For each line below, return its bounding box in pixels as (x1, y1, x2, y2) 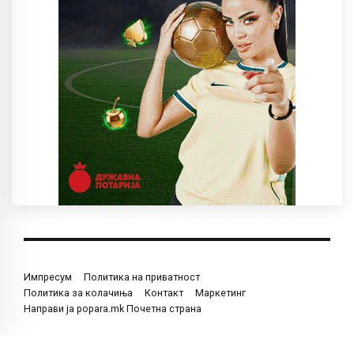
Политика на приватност (84, 270, 200, 283)
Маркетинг (195, 286, 246, 299)
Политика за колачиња (24, 286, 133, 299)
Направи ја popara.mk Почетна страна (24, 302, 201, 314)
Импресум (24, 270, 72, 283)
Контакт (145, 286, 183, 299)
